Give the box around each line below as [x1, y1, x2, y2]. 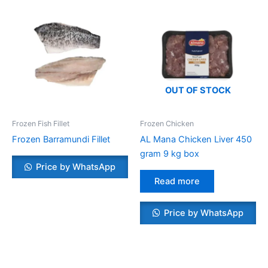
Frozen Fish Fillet [12, 119, 70, 129]
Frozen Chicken [140, 119, 194, 129]
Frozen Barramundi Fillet [12, 134, 110, 145]
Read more [154, 175, 200, 187]
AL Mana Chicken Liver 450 [140, 134, 252, 145]
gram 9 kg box [140, 148, 199, 160]
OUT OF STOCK [165, 84, 231, 96]
